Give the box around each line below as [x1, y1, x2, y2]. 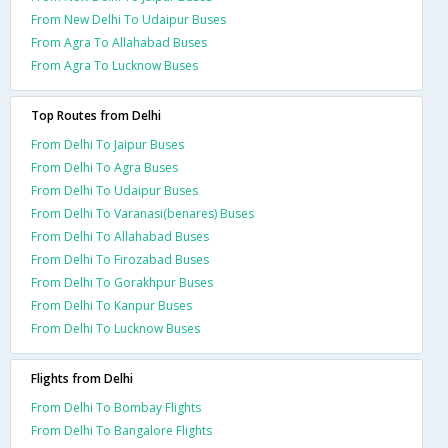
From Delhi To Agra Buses [31, 158, 178, 176]
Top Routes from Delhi [31, 106, 161, 124]
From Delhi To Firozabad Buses [31, 250, 209, 268]
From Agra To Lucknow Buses [31, 56, 198, 74]
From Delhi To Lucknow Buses [31, 319, 200, 337]
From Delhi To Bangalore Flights [31, 421, 212, 439]
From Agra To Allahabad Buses [31, 33, 207, 51]
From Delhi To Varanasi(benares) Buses [31, 204, 254, 222]
